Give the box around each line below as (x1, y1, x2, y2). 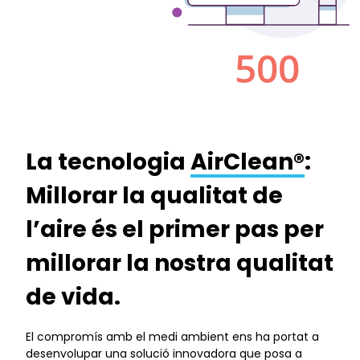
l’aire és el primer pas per (26, 213, 324, 245)
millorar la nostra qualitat (26, 247, 333, 279)
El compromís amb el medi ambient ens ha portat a (26, 329, 319, 346)
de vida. (26, 280, 121, 313)
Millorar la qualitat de (26, 179, 283, 211)
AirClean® (190, 145, 305, 178)
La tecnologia (26, 145, 190, 178)
